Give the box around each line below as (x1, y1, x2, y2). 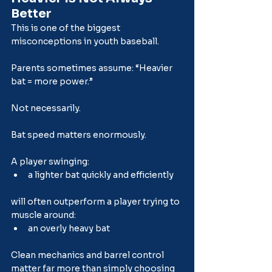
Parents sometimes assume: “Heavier (11, 62, 174, 73)
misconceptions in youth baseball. (11, 35, 159, 47)
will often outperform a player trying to (11, 195, 182, 207)
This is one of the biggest (11, 22, 122, 33)
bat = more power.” (11, 75, 93, 87)
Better (11, 5, 52, 21)
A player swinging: (11, 155, 89, 167)
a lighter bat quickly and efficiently (28, 169, 174, 180)
